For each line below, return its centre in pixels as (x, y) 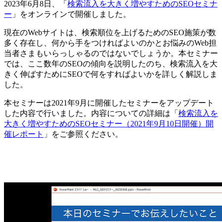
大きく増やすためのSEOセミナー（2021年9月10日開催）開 (109, 123)
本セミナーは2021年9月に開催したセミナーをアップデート (109, 103)
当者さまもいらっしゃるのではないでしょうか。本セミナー (111, 53)
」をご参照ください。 (83, 134)
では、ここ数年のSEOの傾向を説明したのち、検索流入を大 (111, 63)
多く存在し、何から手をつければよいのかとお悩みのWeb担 (110, 43)
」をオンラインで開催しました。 (71, 14)
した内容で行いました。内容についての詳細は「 (91, 113)
